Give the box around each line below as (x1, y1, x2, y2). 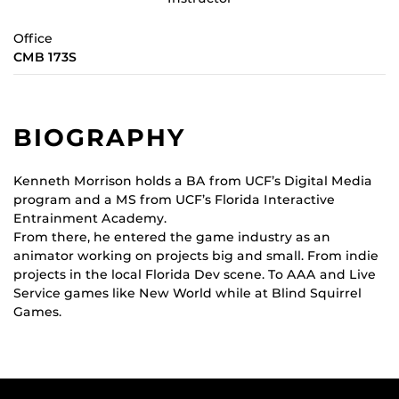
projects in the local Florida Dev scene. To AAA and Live (13, 265, 376, 282)
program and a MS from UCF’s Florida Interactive (13, 191, 335, 208)
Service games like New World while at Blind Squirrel (13, 284, 362, 301)
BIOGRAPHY (13, 122, 187, 152)
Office (13, 29, 53, 46)
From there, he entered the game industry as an (13, 228, 330, 245)
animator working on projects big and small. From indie (13, 247, 379, 264)
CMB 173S (13, 48, 77, 65)
